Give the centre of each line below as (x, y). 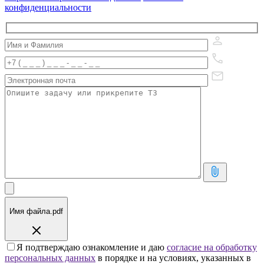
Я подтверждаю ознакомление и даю (92, 247)
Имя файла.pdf (36, 211)
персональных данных (50, 258)
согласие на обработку (212, 247)
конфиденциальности (48, 7)
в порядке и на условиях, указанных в (173, 258)
